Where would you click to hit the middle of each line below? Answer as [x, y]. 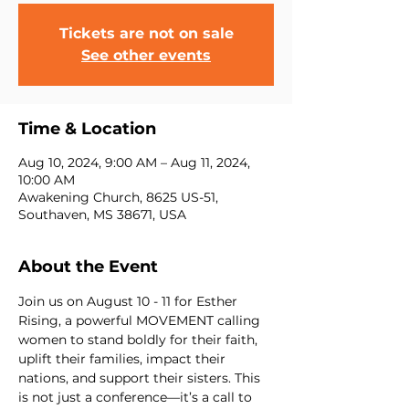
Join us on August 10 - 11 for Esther [130, 301]
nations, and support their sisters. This [141, 378]
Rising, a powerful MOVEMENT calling [141, 320]
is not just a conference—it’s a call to [137, 397]
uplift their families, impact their [124, 359]
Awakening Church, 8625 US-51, [118, 197]
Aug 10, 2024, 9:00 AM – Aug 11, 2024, [134, 163]
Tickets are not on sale [146, 33]
